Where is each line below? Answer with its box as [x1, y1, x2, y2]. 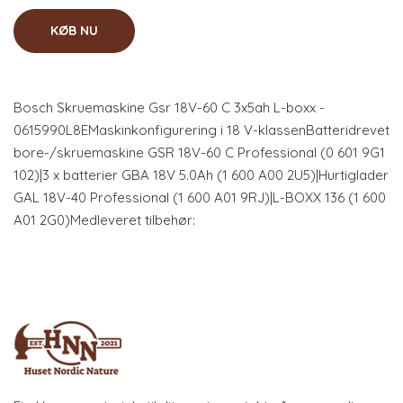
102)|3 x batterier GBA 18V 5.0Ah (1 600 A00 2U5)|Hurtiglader [13, 166, 389, 184]
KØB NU [50, 22, 98, 39]
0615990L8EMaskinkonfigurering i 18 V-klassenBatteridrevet [13, 121, 390, 139]
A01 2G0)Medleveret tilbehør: [13, 211, 195, 228]
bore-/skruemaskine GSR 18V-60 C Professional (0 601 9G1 [13, 144, 385, 161]
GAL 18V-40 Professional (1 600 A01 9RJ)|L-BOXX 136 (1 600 [13, 189, 386, 206]
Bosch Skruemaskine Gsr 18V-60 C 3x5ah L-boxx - [13, 99, 325, 116]
